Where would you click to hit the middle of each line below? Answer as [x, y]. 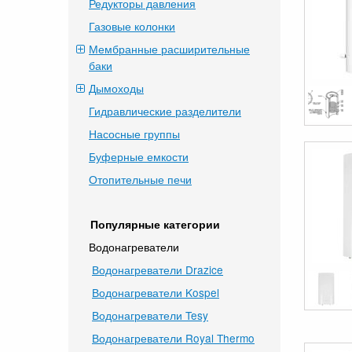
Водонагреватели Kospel [156, 292]
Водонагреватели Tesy [150, 315]
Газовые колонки [132, 26]
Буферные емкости [139, 156]
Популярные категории [155, 224]
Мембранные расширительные [169, 49]
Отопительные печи [140, 179]
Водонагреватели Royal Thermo [173, 338]
